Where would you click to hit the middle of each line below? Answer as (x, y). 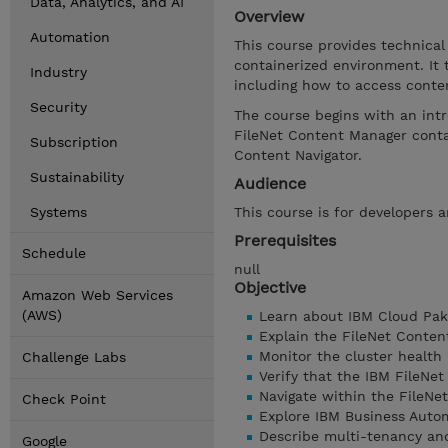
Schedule (54, 253)
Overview (269, 16)
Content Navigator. (300, 155)
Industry (58, 72)
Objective (270, 287)
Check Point (64, 399)
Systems (58, 212)
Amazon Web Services (97, 295)
